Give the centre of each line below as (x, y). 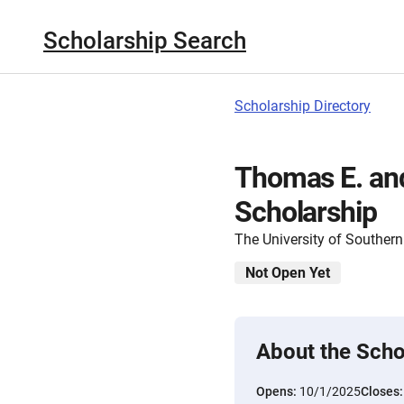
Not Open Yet (288, 273)
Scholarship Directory (303, 106)
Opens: (278, 391)
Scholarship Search (145, 40)
